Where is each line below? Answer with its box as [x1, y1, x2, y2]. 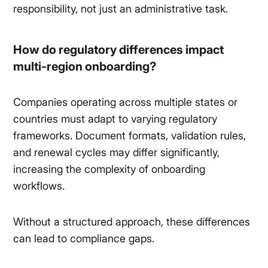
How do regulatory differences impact [13, 42, 224, 57]
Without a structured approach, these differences [13, 215, 251, 229]
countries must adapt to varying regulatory [13, 112, 218, 126]
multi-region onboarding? [13, 59, 157, 74]
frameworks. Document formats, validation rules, [13, 129, 246, 142]
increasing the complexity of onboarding [13, 163, 206, 176]
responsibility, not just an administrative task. [13, 2, 229, 16]
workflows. [13, 179, 65, 193]
